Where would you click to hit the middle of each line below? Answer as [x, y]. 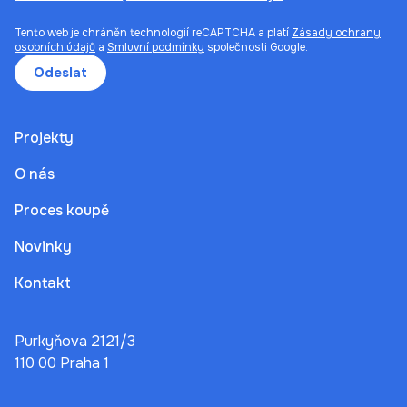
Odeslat [60, 72]
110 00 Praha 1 [62, 362]
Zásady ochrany [336, 32]
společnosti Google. [256, 47]
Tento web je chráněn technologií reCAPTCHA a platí [153, 32]
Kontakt [43, 283]
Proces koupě [62, 210]
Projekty [44, 137]
